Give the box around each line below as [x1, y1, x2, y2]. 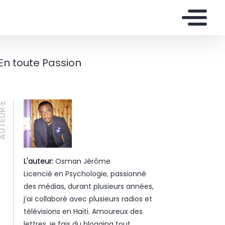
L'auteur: [23, 156, 53, 166]
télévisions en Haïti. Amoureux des [23, 206, 143, 216]
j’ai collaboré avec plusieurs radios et [23, 194, 152, 204]
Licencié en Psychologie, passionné [23, 169, 146, 179]
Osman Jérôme [53, 156, 110, 166]
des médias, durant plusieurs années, [23, 181, 154, 191]
